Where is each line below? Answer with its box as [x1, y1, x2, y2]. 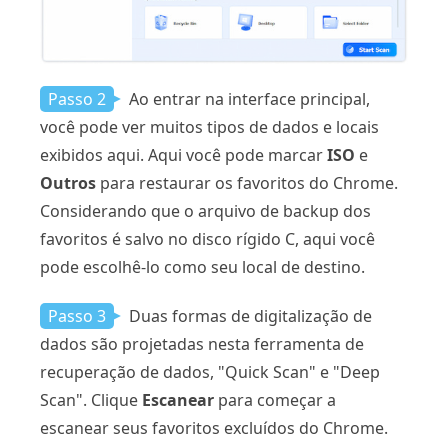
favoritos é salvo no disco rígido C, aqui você [40, 227, 375, 250]
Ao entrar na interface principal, [125, 87, 370, 110]
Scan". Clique [40, 388, 142, 411]
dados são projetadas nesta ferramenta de [40, 332, 364, 355]
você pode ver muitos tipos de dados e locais [40, 115, 379, 138]
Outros [40, 171, 96, 194]
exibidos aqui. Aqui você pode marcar [40, 143, 327, 166]
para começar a [214, 388, 336, 411]
